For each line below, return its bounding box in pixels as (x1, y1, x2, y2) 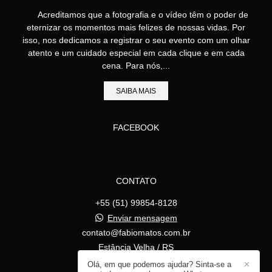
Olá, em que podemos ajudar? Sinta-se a (87, 260, 231, 269)
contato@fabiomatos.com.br (81, 228, 191, 238)
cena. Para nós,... (102, 61, 170, 71)
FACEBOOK (113, 123, 159, 133)
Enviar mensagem (107, 213, 177, 223)
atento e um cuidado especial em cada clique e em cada (27, 48, 245, 58)
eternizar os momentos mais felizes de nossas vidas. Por (27, 22, 245, 33)
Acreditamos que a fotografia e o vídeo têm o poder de (24, 10, 248, 20)
